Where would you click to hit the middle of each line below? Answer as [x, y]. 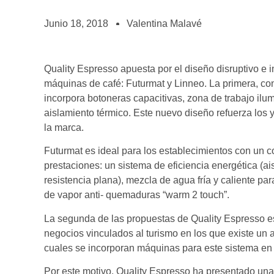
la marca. [64, 128]
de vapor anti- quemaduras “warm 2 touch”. [137, 195]
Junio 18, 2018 [76, 24]
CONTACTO [47, 49]
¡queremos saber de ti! [60, 62]
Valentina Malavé [164, 24]
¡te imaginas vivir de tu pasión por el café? [96, 18]
